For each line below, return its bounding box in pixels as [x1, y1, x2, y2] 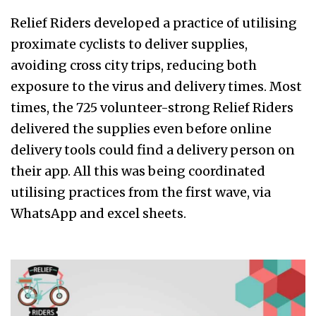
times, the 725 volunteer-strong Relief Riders [11, 99, 293, 116]
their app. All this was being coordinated [11, 163, 265, 180]
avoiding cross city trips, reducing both [11, 57, 257, 74]
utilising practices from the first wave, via [11, 184, 271, 201]
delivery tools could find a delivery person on [11, 142, 295, 159]
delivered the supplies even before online [11, 121, 272, 138]
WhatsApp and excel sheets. [11, 205, 186, 222]
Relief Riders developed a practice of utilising [11, 15, 297, 32]
